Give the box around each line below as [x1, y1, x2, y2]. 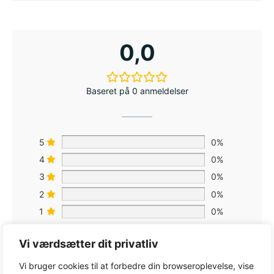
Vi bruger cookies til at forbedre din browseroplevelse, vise [19, 260, 254, 271]
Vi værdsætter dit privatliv [19, 237, 158, 250]
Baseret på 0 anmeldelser [86, 86, 188, 97]
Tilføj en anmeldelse [93, 261, 181, 273]
